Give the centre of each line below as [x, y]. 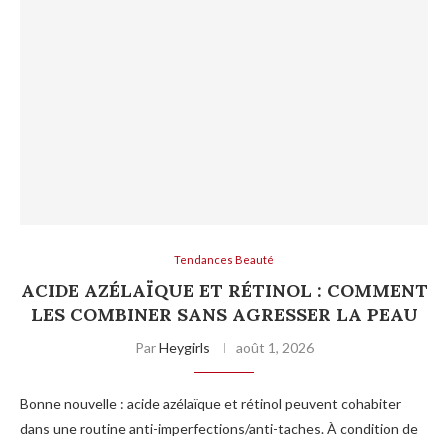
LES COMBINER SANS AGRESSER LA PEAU [224, 314]
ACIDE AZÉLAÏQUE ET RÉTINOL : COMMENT [224, 290]
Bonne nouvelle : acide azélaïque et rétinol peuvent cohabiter [210, 403]
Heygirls [184, 347]
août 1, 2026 [274, 347]
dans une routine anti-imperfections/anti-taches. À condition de [219, 428]
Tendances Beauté [224, 259]
